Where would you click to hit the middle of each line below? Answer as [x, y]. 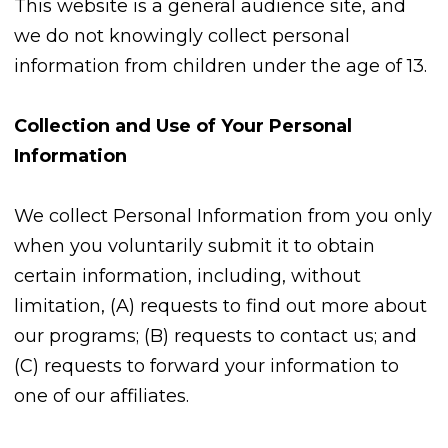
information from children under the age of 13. [220, 66]
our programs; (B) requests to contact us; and [215, 336]
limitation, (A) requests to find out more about [220, 306]
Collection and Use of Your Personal [183, 126]
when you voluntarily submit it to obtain [194, 246]
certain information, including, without [187, 276]
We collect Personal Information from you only [223, 216]
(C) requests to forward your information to [206, 366]
